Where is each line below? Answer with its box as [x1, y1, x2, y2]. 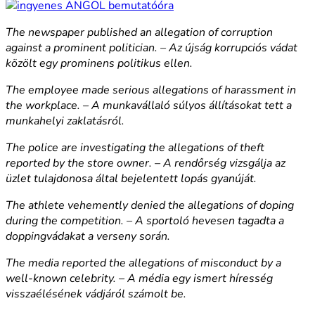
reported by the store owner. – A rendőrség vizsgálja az [6, 155, 285, 171]
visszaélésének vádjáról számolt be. [6, 285, 186, 302]
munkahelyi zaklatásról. [6, 112, 124, 129]
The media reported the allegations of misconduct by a [6, 255, 281, 271]
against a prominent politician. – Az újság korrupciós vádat [6, 39, 297, 56]
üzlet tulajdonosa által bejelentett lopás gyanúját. [6, 170, 257, 186]
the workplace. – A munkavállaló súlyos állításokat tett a [6, 97, 292, 113]
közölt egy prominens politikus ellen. [6, 55, 193, 71]
